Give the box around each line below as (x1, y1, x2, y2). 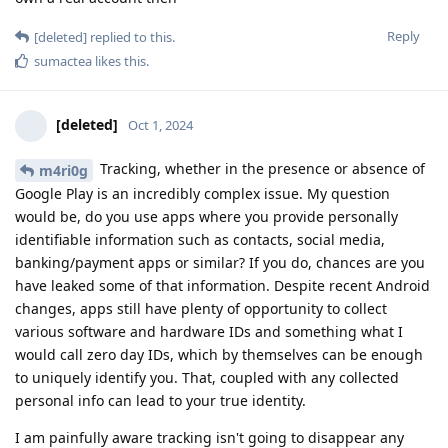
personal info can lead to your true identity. (15, 390, 306, 410)
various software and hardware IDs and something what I (15, 321, 403, 341)
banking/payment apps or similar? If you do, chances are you (15, 252, 425, 272)
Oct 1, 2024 (128, 115, 193, 134)
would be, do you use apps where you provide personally (15, 206, 398, 226)
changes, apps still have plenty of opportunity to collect (15, 298, 387, 318)
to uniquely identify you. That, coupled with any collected (15, 367, 399, 387)
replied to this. (87, 27, 175, 46)
